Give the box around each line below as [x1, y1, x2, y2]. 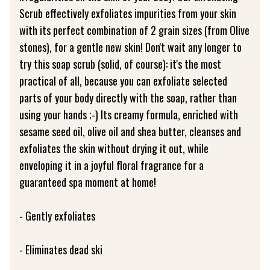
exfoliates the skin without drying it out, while [19, 140, 209, 156]
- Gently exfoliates [19, 208, 95, 224]
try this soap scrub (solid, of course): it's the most [19, 56, 221, 72]
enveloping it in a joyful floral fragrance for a [19, 157, 204, 173]
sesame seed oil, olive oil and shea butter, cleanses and [19, 124, 241, 139]
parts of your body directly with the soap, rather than [19, 90, 237, 105]
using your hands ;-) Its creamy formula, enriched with [19, 107, 238, 122]
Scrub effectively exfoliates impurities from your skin [19, 5, 236, 21]
